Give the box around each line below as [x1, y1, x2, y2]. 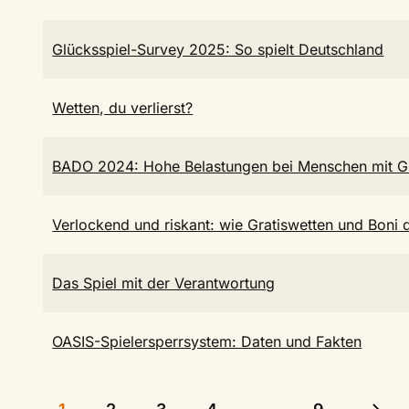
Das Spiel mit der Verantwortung [52, 274, 276, 292]
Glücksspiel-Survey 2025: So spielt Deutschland [52, 40, 384, 58]
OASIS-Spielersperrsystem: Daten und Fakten [52, 332, 362, 351]
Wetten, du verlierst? [52, 99, 194, 117]
